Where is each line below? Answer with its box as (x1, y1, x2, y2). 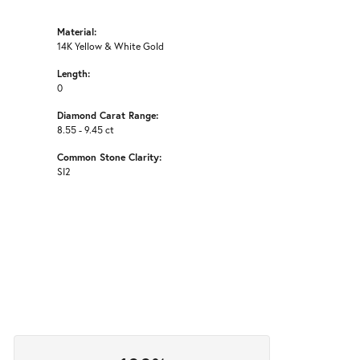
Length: (57, 67, 90, 80)
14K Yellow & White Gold (57, 39, 164, 53)
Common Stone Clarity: (57, 150, 162, 164)
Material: (57, 25, 96, 39)
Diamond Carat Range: (57, 108, 158, 122)
